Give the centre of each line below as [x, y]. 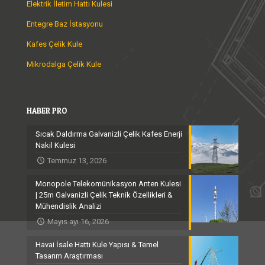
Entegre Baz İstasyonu [65, 24]
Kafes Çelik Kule [54, 44]
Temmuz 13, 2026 [77, 160]
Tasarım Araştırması [69, 256]
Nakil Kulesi [55, 145]
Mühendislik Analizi [69, 206]
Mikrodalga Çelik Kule [64, 64]
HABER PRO [47, 110]
